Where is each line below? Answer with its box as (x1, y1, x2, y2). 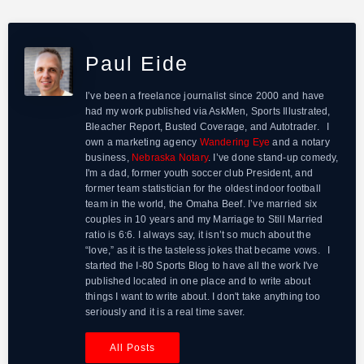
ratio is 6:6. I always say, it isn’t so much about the (85, 228, 311, 240)
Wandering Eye (199, 136, 271, 148)
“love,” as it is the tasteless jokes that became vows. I (85, 244, 331, 256)
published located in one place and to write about (85, 275, 310, 287)
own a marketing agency (85, 136, 200, 148)
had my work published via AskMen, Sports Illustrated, (85, 105, 331, 117)
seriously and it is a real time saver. (85, 305, 245, 318)
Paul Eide (85, 51, 188, 75)
